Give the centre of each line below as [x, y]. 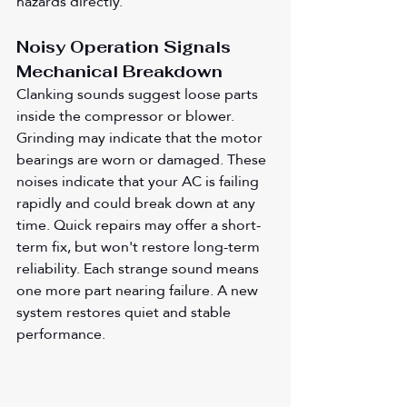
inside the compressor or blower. [127, 116]
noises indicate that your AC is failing [139, 182]
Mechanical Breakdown [119, 72]
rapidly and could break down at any [138, 203]
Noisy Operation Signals [126, 47]
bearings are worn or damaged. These [143, 160]
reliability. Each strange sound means [139, 269]
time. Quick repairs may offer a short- [139, 225]
